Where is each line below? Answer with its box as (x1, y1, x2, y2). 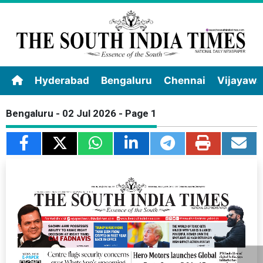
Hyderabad (35, 75, 89, 86)
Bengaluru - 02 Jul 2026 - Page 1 (6, 107, 157, 119)
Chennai (164, 75, 205, 86)
